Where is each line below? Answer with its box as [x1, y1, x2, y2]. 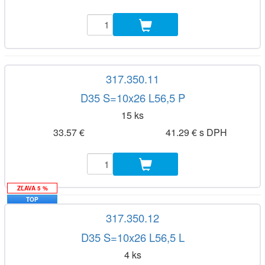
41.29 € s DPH [165, 125, 227, 139]
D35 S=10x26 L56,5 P [80, 90, 185, 106]
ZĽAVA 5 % [17, 184, 48, 193]
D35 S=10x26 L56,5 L [80, 229, 185, 245]
